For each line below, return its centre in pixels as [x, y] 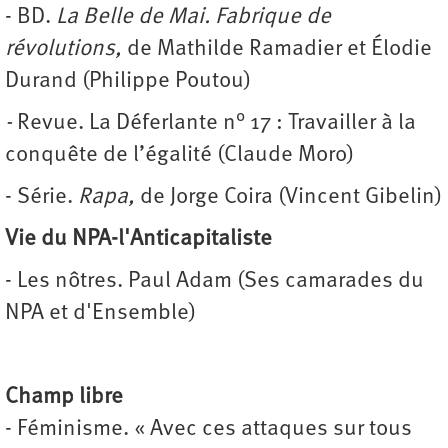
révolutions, [66, 50]
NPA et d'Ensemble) [100, 314]
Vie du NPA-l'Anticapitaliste [138, 240]
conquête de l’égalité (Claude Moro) [179, 156]
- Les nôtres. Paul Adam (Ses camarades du [214, 282]
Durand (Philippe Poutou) [128, 82]
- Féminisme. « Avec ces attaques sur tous [208, 430]
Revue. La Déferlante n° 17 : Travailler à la [216, 124]
